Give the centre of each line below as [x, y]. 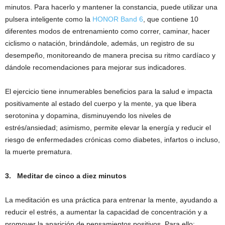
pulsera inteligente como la [49, 19]
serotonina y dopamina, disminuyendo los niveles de [88, 116]
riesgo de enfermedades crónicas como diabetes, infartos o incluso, [113, 140]
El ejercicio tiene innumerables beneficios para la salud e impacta [109, 92]
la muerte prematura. [39, 152]
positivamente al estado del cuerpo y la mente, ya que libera [101, 104]
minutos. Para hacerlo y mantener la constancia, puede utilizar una [111, 7]
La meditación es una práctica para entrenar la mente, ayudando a [111, 200]
